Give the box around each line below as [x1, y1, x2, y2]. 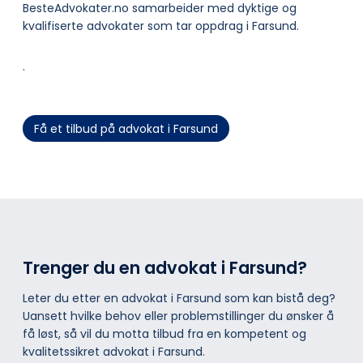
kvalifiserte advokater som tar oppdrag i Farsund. [23, 18, 299, 35]
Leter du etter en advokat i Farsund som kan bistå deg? [23, 289, 335, 306]
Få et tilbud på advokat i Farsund [34, 120, 218, 137]
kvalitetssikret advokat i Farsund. [23, 343, 205, 360]
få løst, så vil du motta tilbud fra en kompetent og [23, 325, 306, 342]
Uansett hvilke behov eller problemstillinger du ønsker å [23, 307, 334, 324]
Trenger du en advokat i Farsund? [23, 256, 307, 280]
